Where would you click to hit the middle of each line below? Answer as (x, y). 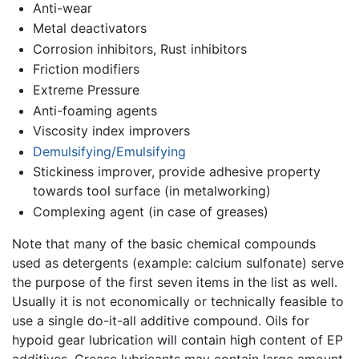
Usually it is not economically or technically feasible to (178, 301)
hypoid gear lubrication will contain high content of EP (177, 339)
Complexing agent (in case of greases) (150, 211)
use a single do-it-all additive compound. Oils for (161, 320)
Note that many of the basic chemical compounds (164, 243)
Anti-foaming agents (95, 110)
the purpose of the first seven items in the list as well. (175, 282)
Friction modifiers (86, 69)
